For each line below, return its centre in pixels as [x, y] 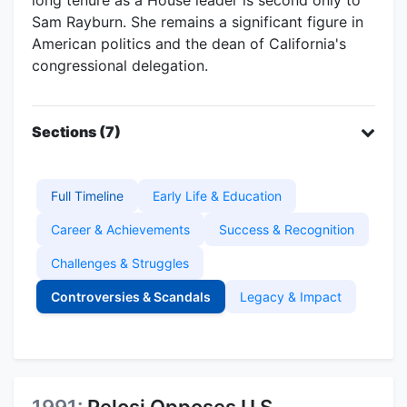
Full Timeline [87, 195]
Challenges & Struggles [120, 263]
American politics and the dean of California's [189, 43]
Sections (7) [76, 131]
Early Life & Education [217, 195]
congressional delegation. [120, 65]
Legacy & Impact [291, 296]
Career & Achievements [120, 229]
